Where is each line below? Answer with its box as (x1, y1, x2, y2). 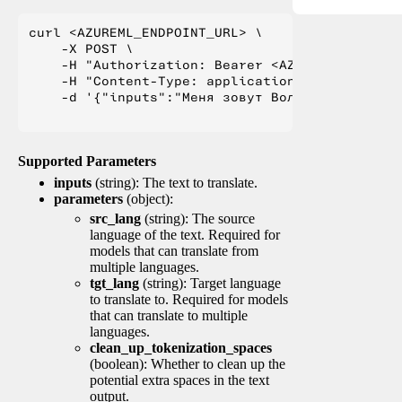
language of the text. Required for (90, 226, 280, 242)
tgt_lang (90, 275, 139, 291)
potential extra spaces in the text (90, 371, 269, 388)
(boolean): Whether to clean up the (90, 355, 285, 371)
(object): (123, 190, 173, 206)
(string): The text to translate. (92, 174, 258, 190)
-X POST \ (29, 39, 134, 57)
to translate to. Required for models (90, 291, 288, 307)
